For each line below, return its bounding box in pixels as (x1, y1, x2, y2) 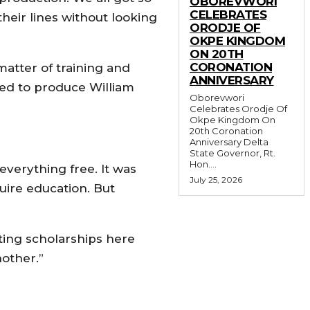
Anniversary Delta (190, 136, 244, 147)
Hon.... (190, 158, 217, 170)
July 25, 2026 (190, 174, 242, 185)
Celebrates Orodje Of (190, 102, 287, 114)
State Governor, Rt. (190, 147, 275, 158)
